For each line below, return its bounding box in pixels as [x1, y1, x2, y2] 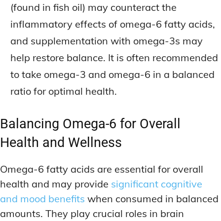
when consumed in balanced [85, 192, 219, 205]
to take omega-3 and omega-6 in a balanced [10, 68, 215, 80]
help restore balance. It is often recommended [10, 51, 218, 64]
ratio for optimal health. [10, 84, 117, 97]
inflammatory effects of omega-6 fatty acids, [10, 17, 215, 30]
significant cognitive [111, 177, 202, 190]
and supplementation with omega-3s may [10, 34, 203, 47]
